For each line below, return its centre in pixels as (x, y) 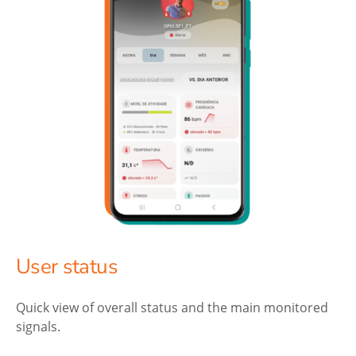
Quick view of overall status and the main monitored (172, 307)
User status (67, 267)
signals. (38, 326)
